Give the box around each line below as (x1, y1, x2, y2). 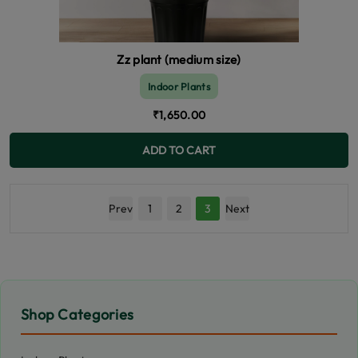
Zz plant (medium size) (117, 52, 241, 67)
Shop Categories (21, 305, 134, 324)
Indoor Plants (148, 80, 210, 93)
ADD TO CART (142, 143, 216, 157)
